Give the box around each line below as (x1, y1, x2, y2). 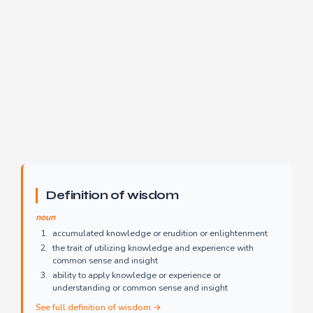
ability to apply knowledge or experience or (52, 270, 221, 282)
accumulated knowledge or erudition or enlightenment (52, 228, 268, 240)
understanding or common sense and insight (52, 282, 228, 294)
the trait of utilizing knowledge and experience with (52, 242, 254, 254)
